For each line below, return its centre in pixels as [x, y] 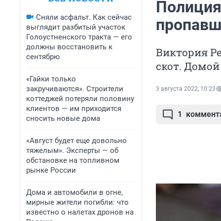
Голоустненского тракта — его [79, 37]
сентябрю [43, 57]
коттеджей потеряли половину [80, 99]
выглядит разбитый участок [76, 27]
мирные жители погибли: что [77, 202]
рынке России [51, 170]
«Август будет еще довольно [76, 141]
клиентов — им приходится [74, 109]
